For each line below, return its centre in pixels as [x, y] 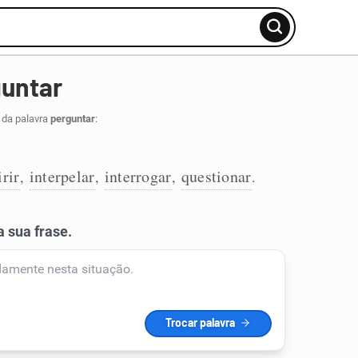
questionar [216, 176]
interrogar [138, 176]
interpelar [62, 176]
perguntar [72, 119]
